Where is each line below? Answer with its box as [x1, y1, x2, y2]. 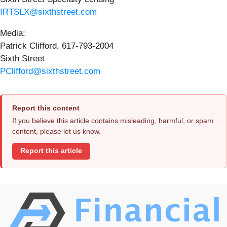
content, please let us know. [12, 127, 101, 135]
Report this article [20, 147, 82, 155]
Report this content [12, 103, 80, 112]
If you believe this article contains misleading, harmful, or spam [12, 116, 213, 125]
